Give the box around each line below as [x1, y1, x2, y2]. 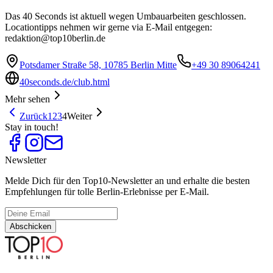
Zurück [19, 111, 48, 122]
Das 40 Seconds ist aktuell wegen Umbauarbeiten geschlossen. [5, 11, 246, 22]
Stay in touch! [5, 122, 58, 133]
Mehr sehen [5, 94, 50, 105]
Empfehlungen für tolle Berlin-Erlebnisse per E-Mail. [5, 186, 209, 197]
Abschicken [10, 222, 51, 232]
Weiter [67, 111, 92, 122]
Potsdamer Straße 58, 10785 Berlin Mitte [19, 60, 177, 71]
